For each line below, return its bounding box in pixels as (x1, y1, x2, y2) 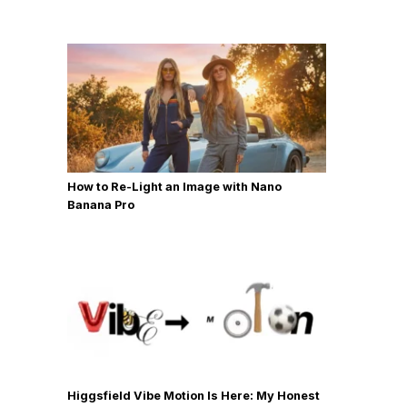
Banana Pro (67, 198, 134, 213)
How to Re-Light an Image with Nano (67, 180, 282, 194)
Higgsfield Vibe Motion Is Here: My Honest (67, 389, 320, 403)
